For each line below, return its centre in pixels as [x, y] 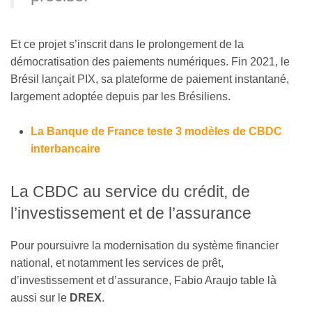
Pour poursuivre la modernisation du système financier [145, 245]
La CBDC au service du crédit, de [130, 192]
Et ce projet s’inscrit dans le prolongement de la [127, 44]
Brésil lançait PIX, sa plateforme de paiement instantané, [150, 79]
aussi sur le [40, 297]
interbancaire [65, 149]
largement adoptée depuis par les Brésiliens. [120, 96]
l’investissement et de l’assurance [131, 213]
